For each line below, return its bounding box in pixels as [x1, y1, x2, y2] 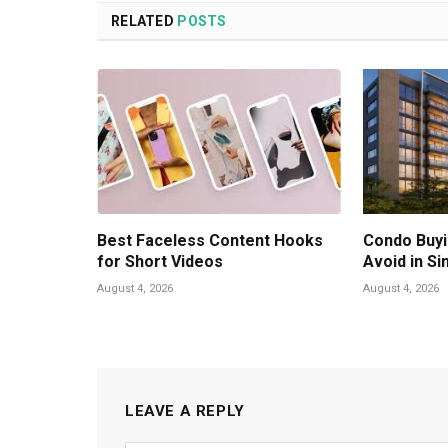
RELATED [111, 12, 178, 29]
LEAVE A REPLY [125, 401, 245, 420]
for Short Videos [97, 251, 223, 271]
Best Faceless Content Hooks [97, 230, 323, 250]
